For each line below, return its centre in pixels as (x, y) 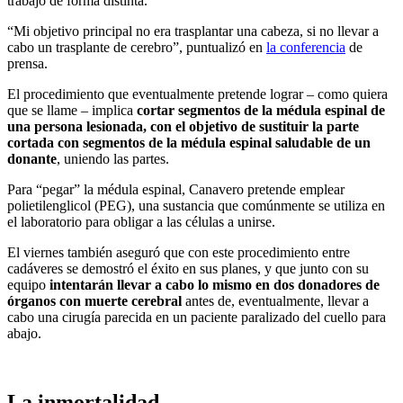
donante (32, 159)
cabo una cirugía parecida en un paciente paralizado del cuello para (197, 318)
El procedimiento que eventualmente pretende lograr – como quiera (197, 94)
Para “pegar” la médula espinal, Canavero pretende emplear (176, 190)
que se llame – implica (72, 111)
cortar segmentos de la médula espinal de (261, 111)
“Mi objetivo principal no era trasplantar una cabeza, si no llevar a (193, 31)
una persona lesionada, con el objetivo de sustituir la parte (183, 127)
